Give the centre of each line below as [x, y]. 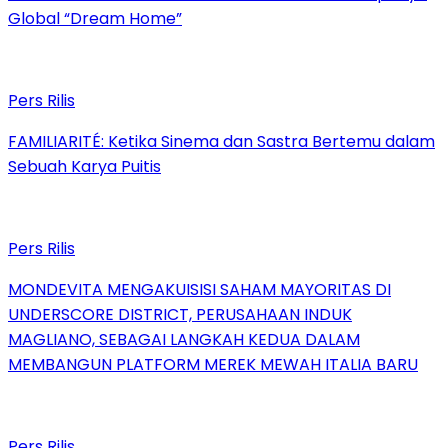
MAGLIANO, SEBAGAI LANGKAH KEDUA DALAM [184, 339]
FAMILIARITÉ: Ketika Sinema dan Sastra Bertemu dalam [221, 141]
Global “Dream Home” [95, 18]
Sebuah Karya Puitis [84, 166]
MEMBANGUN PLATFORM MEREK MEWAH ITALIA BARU [213, 364]
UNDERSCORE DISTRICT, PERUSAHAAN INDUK [180, 314]
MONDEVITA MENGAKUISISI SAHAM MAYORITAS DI [199, 289]
